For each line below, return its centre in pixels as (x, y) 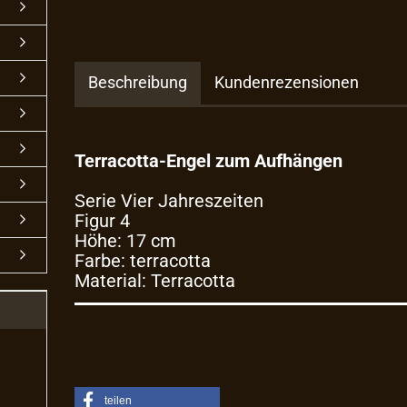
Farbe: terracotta (143, 261)
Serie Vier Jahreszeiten (169, 201)
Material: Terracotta (155, 281)
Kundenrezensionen (287, 82)
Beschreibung (138, 82)
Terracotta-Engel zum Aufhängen (209, 161)
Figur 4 (103, 221)
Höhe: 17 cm (126, 241)
